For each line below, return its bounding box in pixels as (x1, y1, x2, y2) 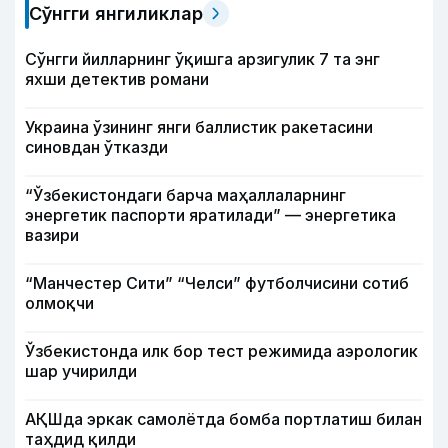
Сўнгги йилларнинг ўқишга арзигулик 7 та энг (25, 49, 380, 70)
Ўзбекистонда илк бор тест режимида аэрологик (25, 341, 418, 362)
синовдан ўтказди (25, 137, 168, 158)
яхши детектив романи (25, 69, 209, 90)
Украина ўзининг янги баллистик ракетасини (25, 117, 373, 138)
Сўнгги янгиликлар (29, 3, 203, 25)
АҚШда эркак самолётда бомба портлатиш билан (25, 409, 422, 430)
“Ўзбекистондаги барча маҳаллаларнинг (25, 185, 346, 206)
